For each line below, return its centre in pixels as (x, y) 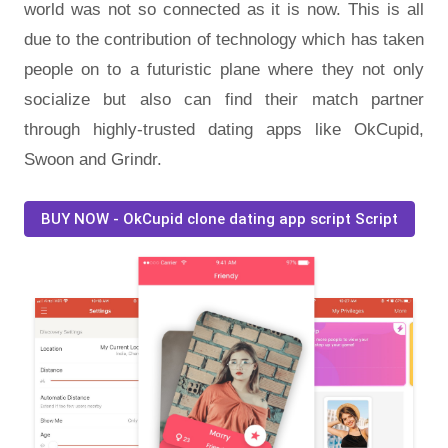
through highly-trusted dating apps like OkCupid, (224, 129)
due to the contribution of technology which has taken (224, 39)
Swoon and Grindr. (93, 159)
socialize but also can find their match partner (224, 99)
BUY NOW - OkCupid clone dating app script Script (219, 218)
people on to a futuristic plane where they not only (224, 69)
